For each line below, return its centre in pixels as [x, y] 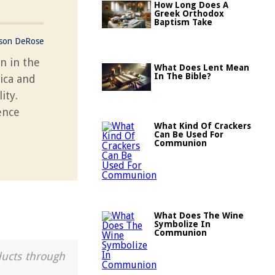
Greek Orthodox [189, 14]
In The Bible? [183, 76]
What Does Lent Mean [202, 68]
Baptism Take [183, 22]
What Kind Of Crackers [203, 126]
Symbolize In [182, 224]
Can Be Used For [189, 134]
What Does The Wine [199, 215]
